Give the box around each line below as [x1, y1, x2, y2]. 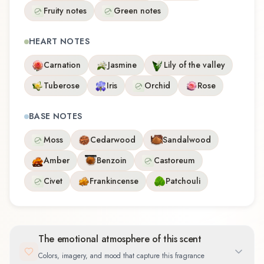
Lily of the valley [164, 59, 225, 71]
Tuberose [44, 80, 80, 92]
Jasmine [108, 59, 137, 71]
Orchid [144, 80, 170, 92]
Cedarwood [90, 134, 136, 146]
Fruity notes [44, 5, 87, 17]
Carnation [44, 59, 81, 71]
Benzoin [97, 154, 127, 167]
